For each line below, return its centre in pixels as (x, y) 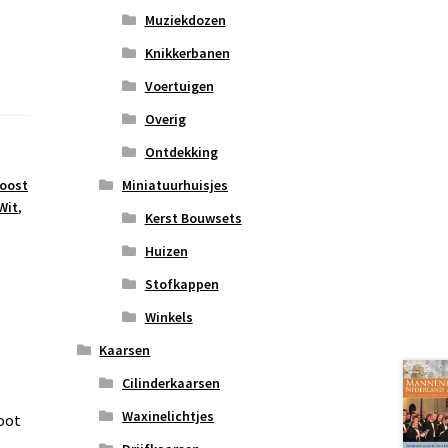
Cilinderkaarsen (170, 383)
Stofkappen (181, 284)
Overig (165, 119)
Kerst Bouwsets (193, 218)
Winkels (168, 317)
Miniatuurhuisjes (174, 185)
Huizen (166, 251)
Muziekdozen (185, 20)
